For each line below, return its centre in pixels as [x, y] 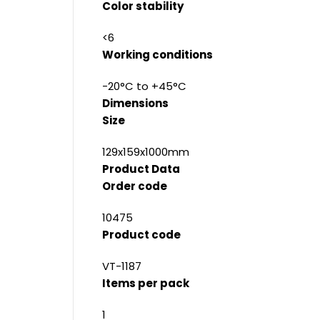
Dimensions [135, 103]
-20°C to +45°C [144, 86]
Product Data [141, 169]
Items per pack [146, 283]
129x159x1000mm [146, 152]
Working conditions [157, 55]
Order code [135, 186]
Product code [141, 235]
